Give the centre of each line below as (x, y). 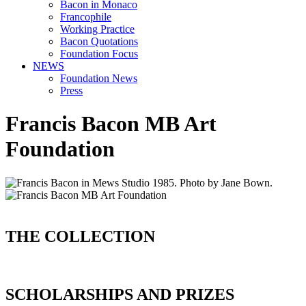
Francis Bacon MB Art (111, 124)
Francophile (86, 17)
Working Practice (97, 29)
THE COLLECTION (80, 236)
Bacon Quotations (99, 41)
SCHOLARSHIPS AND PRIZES (120, 294)
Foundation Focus (99, 54)
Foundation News (99, 78)
